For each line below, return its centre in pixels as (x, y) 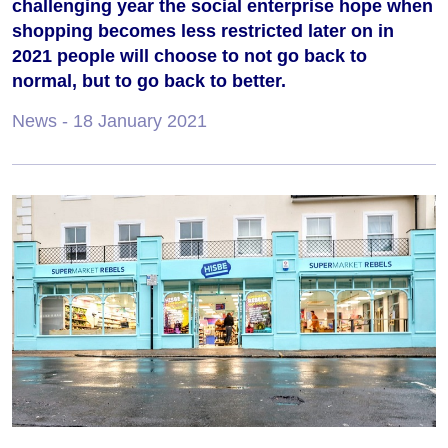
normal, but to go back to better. (149, 81)
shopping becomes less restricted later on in (203, 31)
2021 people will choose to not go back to (189, 56)
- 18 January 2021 (132, 121)
